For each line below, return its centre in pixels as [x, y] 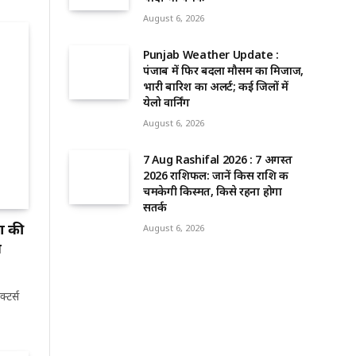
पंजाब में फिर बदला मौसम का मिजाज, [223, 71]
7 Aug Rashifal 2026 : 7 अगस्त [218, 160]
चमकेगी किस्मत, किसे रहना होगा [213, 192]
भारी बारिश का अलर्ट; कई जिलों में [216, 87]
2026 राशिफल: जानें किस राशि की [216, 176]
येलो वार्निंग [166, 103]
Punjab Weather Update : [211, 55]
